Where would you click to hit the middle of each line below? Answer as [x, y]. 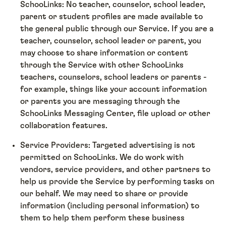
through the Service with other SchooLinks [102, 65]
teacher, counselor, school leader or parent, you [111, 41]
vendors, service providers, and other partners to [116, 169]
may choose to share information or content [104, 53]
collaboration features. [64, 126]
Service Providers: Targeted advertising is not [108, 145]
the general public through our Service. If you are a [117, 29]
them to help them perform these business [103, 218]
